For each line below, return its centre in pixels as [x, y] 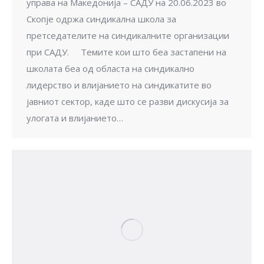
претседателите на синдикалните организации [128, 36]
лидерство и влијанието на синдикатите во [119, 85]
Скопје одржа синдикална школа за [101, 19]
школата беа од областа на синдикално [110, 69]
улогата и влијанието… [75, 118]
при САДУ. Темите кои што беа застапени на [126, 52]
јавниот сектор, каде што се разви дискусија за [128, 102]
